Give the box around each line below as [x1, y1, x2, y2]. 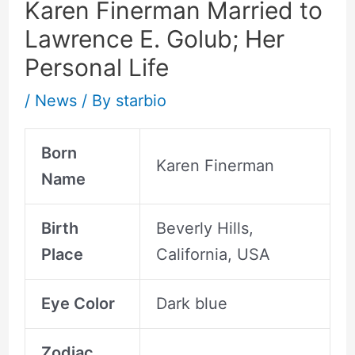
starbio [115, 90, 166, 110]
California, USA [155, 244, 270, 264]
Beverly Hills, [155, 218, 254, 238]
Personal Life [24, 52, 169, 82]
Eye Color [40, 293, 115, 313]
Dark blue [155, 293, 227, 313]
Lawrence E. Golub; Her [24, 24, 284, 53]
